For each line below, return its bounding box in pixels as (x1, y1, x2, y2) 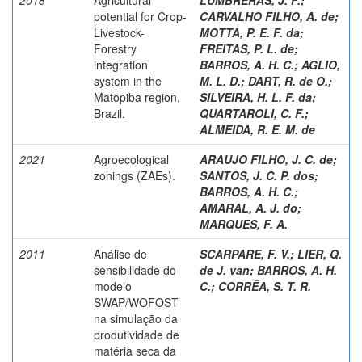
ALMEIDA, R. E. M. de (200, 120, 315, 137)
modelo (94, 277, 132, 294)
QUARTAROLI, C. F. (200, 104, 305, 121)
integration (94, 56, 148, 73)
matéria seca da (94, 342, 176, 359)
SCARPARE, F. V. (200, 245, 290, 262)
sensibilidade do (94, 261, 176, 278)
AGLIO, (301, 56, 340, 73)
